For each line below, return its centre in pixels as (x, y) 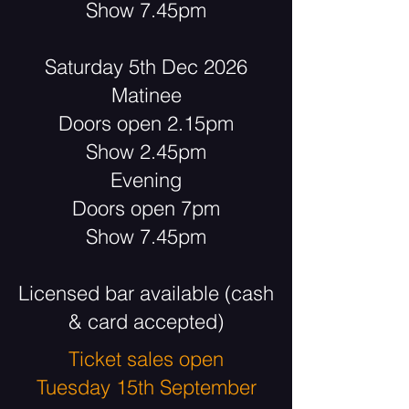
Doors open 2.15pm (146, 123)
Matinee (146, 95)
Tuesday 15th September (146, 387)
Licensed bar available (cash (146, 293)
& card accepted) (146, 321)
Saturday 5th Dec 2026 (146, 67)
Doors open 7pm (146, 208)
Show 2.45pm (146, 152)
